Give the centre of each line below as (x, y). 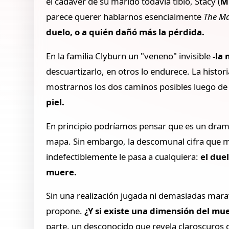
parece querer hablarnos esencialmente (125, 16)
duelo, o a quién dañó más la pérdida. (125, 32)
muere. (62, 172)
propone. (65, 211)
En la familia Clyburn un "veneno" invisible (130, 56)
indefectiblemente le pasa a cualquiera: (123, 156)
